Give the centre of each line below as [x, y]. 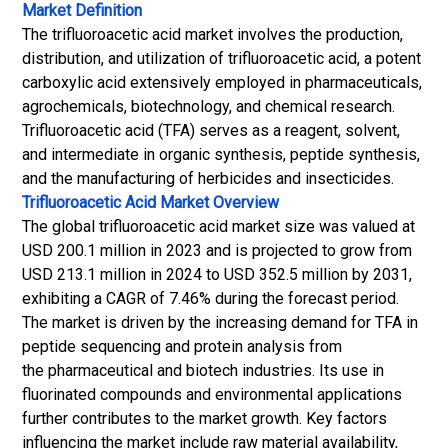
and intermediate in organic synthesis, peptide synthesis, [221, 154]
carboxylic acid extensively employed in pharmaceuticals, [222, 82]
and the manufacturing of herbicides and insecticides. [208, 178]
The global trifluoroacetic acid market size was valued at [218, 226]
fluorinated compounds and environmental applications [212, 394]
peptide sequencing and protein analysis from [182, 346]
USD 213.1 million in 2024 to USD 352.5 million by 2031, [217, 274]
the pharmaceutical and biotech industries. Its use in [203, 370]
